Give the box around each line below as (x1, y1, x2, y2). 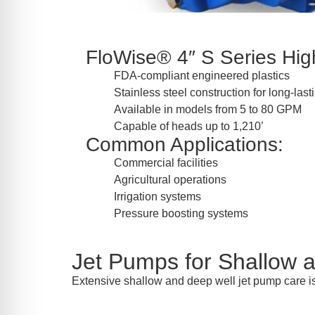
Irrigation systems (114, 190, 201, 202)
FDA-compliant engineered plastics (114, 69, 290, 82)
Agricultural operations (114, 173, 226, 186)
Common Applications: (86, 133, 283, 155)
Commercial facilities (114, 156, 218, 169)
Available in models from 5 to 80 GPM (114, 103, 302, 115)
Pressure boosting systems (114, 207, 248, 219)
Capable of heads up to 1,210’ (114, 120, 264, 132)
